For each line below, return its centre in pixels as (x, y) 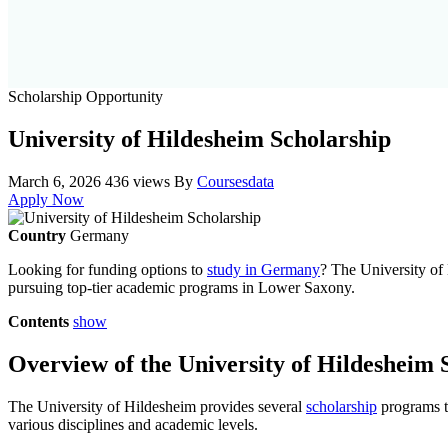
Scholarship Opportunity (85, 96)
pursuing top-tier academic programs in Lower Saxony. (181, 287)
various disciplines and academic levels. (133, 424)
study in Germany (263, 269)
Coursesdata (235, 181)
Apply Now (46, 199)
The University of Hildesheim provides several (157, 406)
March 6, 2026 (54, 181)
